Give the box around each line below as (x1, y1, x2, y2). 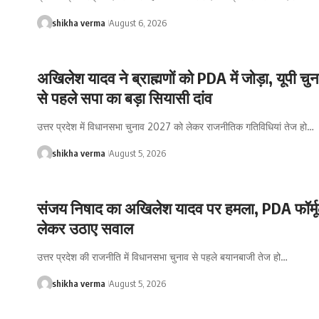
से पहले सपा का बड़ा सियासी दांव (37, 88, 212, 108)
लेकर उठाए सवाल (37, 217, 133, 238)
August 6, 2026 (108, 17, 167, 29)
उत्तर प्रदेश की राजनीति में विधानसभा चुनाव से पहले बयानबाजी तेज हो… (37, 250, 288, 263)
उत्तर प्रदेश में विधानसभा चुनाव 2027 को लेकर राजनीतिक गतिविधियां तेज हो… (37, 120, 314, 133)
